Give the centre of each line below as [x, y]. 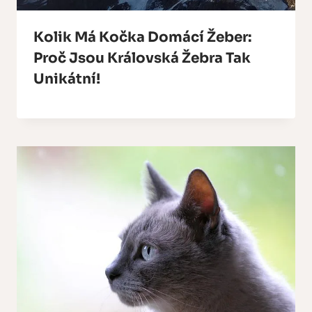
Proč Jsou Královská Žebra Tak [142, 58]
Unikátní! [67, 79]
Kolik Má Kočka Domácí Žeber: [142, 38]
